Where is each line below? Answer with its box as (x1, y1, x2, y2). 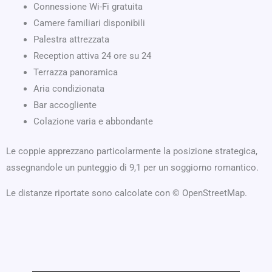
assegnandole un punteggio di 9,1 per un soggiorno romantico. (6, 162, 259, 174)
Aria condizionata (33, 83, 104, 94)
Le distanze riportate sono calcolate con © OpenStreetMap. (6, 188, 247, 199)
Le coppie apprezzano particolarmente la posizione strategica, (6, 146, 257, 157)
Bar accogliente (33, 99, 97, 110)
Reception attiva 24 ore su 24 (33, 50, 151, 61)
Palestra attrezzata (33, 33, 109, 45)
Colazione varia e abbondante (33, 115, 153, 127)
